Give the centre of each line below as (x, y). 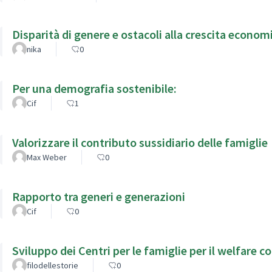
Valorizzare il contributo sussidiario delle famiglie (140, 142)
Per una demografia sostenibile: (94, 88)
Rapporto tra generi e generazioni (99, 196)
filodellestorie (53, 265)
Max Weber (47, 157)
